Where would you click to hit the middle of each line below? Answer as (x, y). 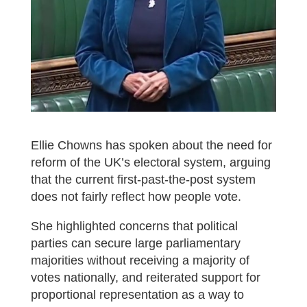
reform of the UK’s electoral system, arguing (150, 163)
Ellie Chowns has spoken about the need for (151, 146)
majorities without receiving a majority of (140, 261)
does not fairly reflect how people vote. (136, 197)
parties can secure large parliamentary (135, 244)
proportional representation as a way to (137, 295)
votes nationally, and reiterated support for (145, 278)
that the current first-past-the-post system (143, 180)
